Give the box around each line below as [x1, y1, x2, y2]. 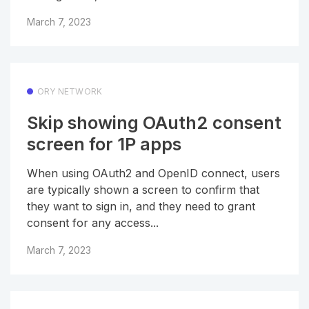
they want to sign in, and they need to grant [27, 199, 255, 214]
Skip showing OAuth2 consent [27, 112, 281, 133]
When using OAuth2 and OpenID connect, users [27, 166, 280, 181]
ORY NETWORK [37, 86, 103, 97]
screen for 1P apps [27, 133, 181, 154]
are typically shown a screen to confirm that [27, 183, 259, 197]
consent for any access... [27, 216, 159, 230]
